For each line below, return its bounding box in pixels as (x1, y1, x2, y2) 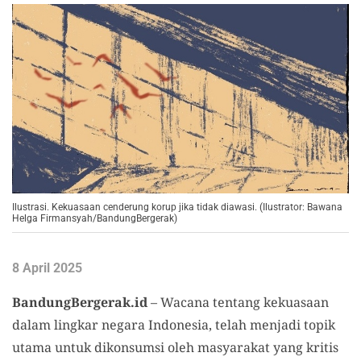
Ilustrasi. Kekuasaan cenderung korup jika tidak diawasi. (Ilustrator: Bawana (12, 201, 342, 213)
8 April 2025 (12, 259, 82, 276)
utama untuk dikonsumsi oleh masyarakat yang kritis (12, 338, 338, 356)
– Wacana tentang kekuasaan (147, 293, 329, 311)
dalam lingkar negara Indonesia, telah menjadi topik (12, 315, 335, 334)
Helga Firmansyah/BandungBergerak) (12, 212, 177, 224)
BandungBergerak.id (12, 293, 147, 311)
